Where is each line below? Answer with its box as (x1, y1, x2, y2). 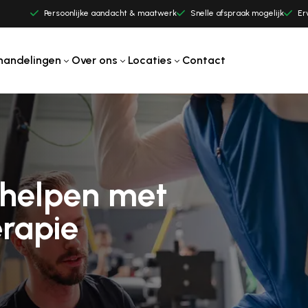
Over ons (71, 54, 118, 67)
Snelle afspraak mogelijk (190, 8, 284, 19)
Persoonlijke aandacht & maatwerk (44, 8, 177, 19)
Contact (181, 54, 225, 67)
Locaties (127, 54, 172, 67)
